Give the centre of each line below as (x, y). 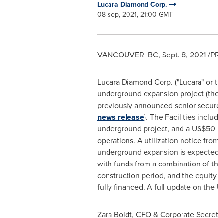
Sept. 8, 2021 (184, 55)
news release (120, 117)
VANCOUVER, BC (127, 55)
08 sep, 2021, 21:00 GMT (135, 14)
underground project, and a (144, 129)
